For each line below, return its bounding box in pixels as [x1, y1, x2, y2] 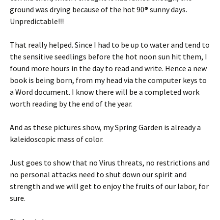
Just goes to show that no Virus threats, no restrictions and [10, 158, 210, 167]
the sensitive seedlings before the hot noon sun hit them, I [10, 52, 207, 61]
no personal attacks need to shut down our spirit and [10, 169, 187, 179]
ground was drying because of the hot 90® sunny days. [10, 4, 187, 14]
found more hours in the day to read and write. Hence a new [10, 63, 207, 73]
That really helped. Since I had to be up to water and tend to [10, 40, 210, 50]
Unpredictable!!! [10, 16, 64, 26]
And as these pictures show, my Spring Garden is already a [10, 122, 201, 132]
